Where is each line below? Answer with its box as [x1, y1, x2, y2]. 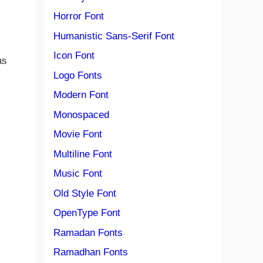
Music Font [53, 168, 102, 179]
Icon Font [53, 50, 95, 61]
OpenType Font [53, 207, 120, 218]
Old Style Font [53, 187, 116, 199]
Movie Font [53, 129, 102, 140]
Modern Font [53, 89, 109, 100]
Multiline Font [53, 148, 112, 160]
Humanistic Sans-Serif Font [53, 30, 174, 42]
